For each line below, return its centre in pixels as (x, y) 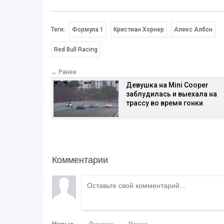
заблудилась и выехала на (171, 94)
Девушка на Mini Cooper (167, 85)
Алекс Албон (193, 30)
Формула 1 (88, 30)
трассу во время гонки (164, 103)
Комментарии (80, 159)
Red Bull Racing (76, 50)
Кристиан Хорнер (138, 30)
